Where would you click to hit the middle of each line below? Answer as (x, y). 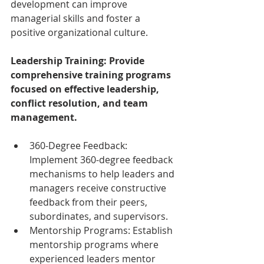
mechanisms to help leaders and (103, 174)
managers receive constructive (99, 188)
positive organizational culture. (79, 32)
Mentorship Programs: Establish (102, 230)
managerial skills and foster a (77, 18)
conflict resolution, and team (80, 103)
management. (44, 117)
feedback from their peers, (90, 202)
